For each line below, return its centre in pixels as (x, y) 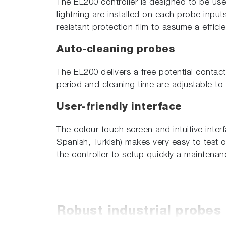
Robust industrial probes (139, 212)
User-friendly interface (119, 108)
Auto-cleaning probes (116, 50)
